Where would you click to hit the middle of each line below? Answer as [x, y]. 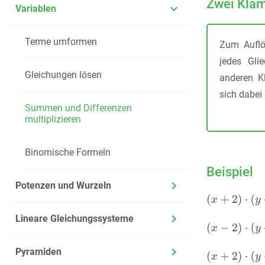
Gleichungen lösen [63, 75]
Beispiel [230, 172]
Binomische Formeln [67, 152]
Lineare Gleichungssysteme [74, 219]
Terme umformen [61, 42]
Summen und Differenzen [78, 108]
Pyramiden [38, 252]
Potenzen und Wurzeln [63, 185]
